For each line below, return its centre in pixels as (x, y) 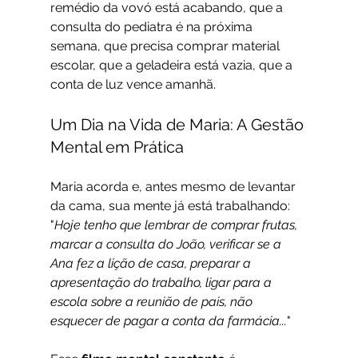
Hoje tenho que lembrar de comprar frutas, (177, 225)
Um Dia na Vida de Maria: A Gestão (179, 125)
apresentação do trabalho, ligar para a (162, 283)
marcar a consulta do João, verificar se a (167, 245)
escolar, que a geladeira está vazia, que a (173, 66)
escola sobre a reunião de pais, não (153, 302)
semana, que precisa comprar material (166, 46)
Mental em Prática (117, 147)
